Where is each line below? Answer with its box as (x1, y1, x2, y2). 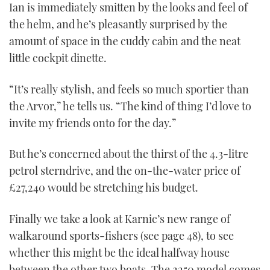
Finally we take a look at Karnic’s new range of (9, 211, 230, 226)
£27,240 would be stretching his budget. (9, 180, 198, 195)
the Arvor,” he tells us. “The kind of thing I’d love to (9, 98, 251, 113)
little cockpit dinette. (9, 51, 107, 66)
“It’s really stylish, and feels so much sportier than (9, 81, 249, 96)
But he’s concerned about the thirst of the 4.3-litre (9, 146, 248, 162)
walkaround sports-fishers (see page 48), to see (9, 228, 234, 243)
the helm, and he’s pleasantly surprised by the (9, 17, 227, 32)
